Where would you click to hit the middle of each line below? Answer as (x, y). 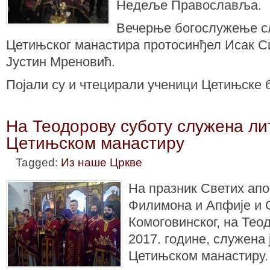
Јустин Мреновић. (61, 61)
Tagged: (38, 162)
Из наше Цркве (102, 162)
